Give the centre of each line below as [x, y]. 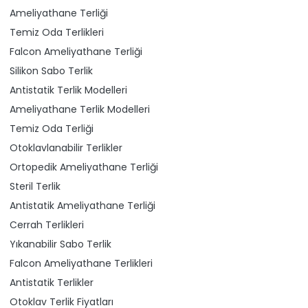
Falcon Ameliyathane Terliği [76, 51]
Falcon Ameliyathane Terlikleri [81, 263]
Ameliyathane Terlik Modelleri [80, 109]
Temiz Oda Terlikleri [57, 32]
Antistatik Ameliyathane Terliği [82, 205]
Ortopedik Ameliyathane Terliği [84, 167]
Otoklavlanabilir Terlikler [66, 147]
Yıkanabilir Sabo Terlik [60, 244]
